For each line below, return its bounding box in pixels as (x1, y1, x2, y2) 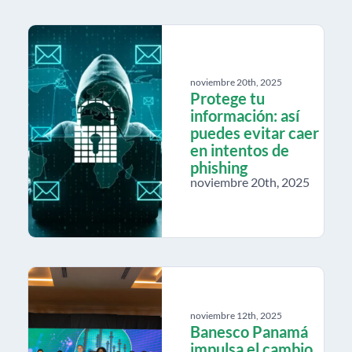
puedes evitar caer (190, 123, 319, 142)
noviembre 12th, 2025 (190, 309, 282, 321)
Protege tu (190, 88, 265, 108)
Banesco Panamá (190, 321, 308, 341)
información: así (190, 105, 299, 125)
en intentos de (190, 140, 289, 159)
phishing (190, 157, 247, 177)
